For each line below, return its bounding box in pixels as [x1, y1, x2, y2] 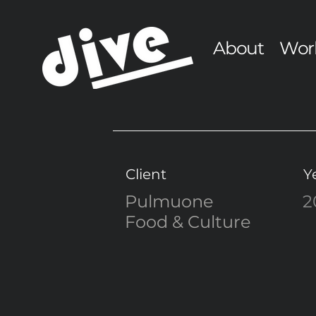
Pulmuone [125, 191, 214, 212]
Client [126, 166, 166, 183]
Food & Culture [125, 212, 251, 232]
